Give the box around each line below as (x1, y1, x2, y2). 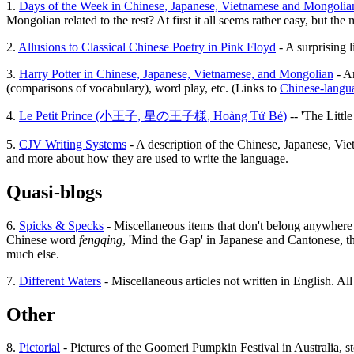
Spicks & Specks (19, 218, 104, 232)
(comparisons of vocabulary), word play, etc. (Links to (6, 81, 280, 95)
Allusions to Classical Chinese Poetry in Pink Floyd (18, 40, 276, 54)
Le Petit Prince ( (19, 108, 100, 122)
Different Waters (19, 273, 101, 288)
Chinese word (6, 232, 79, 247)
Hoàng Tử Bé (213, 108, 283, 122)
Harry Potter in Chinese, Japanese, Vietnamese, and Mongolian (19, 66, 333, 81)
